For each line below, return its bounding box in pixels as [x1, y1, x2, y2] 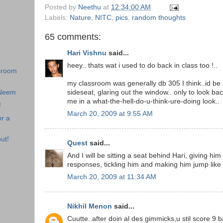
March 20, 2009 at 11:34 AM [67, 173, 156, 181]
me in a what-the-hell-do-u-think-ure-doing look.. [67, 98, 220, 106]
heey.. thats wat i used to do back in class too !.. [67, 62, 218, 70]
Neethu [78, 3, 101, 11]
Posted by [45, 3, 78, 11]
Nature [70, 13, 91, 21]
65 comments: [45, 31, 101, 42]
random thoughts [132, 13, 186, 21]
